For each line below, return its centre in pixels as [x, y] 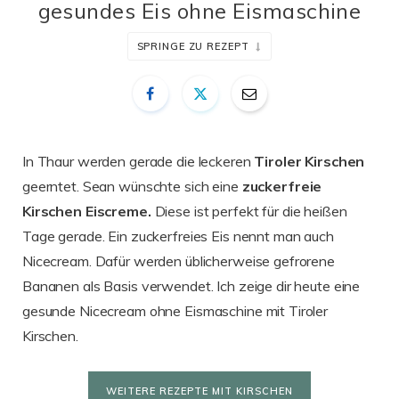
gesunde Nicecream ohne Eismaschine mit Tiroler [175, 311]
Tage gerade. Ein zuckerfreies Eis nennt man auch [178, 236]
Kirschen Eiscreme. [87, 212]
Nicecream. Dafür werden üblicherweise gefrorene [179, 261]
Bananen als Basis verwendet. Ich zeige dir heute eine [191, 286]
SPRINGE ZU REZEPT [193, 47]
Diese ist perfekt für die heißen [249, 212]
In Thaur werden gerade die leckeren [138, 162]
